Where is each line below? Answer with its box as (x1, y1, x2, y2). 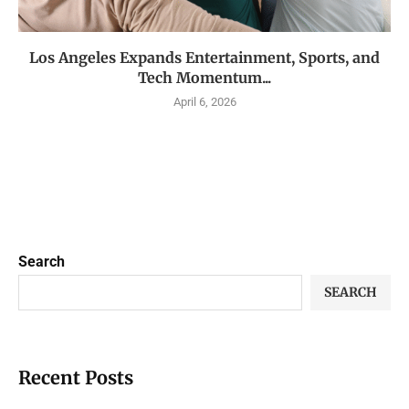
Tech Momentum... (138, 68, 271, 87)
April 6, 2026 (173, 94, 236, 109)
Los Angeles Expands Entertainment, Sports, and (29, 47, 380, 67)
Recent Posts (18, 365, 133, 389)
